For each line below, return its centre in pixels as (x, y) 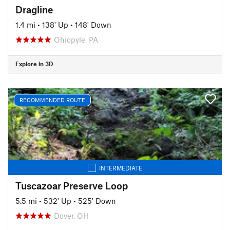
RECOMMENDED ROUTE (52, 100)
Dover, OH (71, 215)
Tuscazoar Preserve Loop (72, 185)
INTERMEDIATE (121, 168)
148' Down (93, 24)
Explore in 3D (34, 64)
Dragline (34, 9)
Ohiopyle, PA (76, 39)
